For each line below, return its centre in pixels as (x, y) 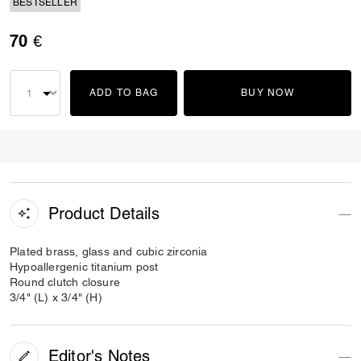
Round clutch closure (65, 282)
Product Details (104, 213)
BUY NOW (268, 93)
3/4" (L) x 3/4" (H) (56, 297)
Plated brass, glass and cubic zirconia (109, 251)
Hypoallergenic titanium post (84, 267)
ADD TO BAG (124, 93)
